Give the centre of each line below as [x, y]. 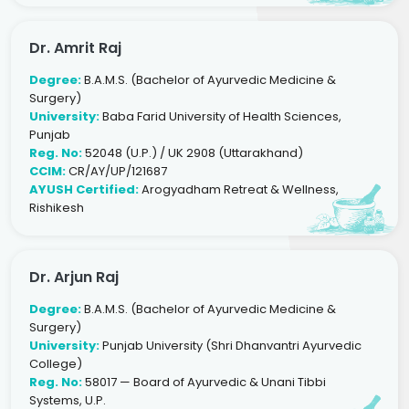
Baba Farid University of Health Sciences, [220, 116]
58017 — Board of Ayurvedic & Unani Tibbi [204, 382]
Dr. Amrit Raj [75, 47]
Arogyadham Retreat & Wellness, [239, 189]
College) [56, 363]
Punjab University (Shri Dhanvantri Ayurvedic [231, 345]
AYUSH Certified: [84, 189]
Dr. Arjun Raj [74, 277]
